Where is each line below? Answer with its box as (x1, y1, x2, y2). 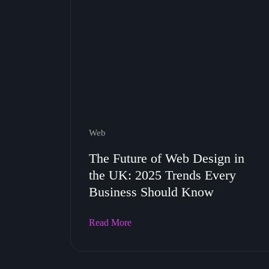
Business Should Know (89, 184, 214, 199)
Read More (89, 217, 131, 228)
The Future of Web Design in (89, 151, 244, 166)
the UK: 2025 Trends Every (89, 168, 236, 183)
